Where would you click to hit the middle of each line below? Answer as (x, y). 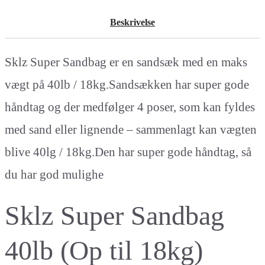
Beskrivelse (132, 22)
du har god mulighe (54, 174)
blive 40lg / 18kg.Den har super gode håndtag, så (128, 152)
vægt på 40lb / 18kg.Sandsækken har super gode (127, 84)
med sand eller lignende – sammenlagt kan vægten (131, 129)
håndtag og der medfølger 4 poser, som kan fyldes (130, 107)
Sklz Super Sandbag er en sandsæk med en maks (126, 62)
